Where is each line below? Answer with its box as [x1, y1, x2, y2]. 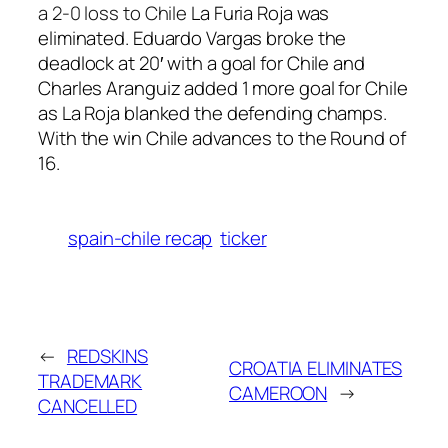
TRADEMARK [38, 367, 143, 394]
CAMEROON [229, 380, 328, 407]
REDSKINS [66, 342, 149, 369]
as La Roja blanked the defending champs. [38, 100, 387, 127]
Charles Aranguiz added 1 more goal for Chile [38, 75, 408, 102]
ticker [220, 225, 267, 252]
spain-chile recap [68, 225, 213, 252]
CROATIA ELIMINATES [229, 355, 403, 382]
